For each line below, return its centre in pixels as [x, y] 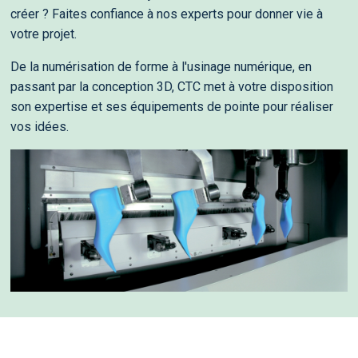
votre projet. [43, 34]
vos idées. [39, 127]
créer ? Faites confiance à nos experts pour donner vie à [166, 14]
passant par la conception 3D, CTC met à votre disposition [171, 87]
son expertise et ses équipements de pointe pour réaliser [171, 107]
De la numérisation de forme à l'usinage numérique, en [161, 67]
